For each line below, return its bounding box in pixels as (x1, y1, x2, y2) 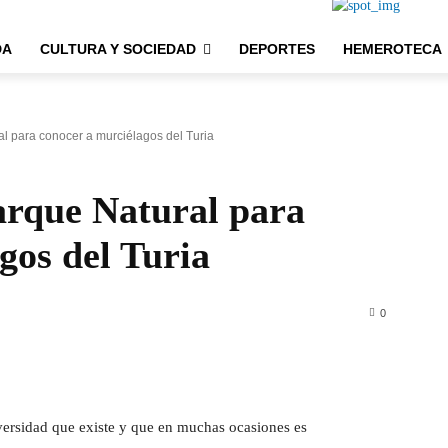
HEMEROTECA (343, 41, 442, 57)
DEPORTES (239, 41, 315, 57)
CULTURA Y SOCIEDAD (40, 41, 196, 57)
